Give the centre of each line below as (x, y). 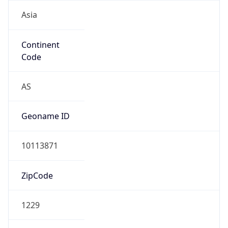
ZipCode (37, 175)
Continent (40, 45)
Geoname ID (45, 116)
